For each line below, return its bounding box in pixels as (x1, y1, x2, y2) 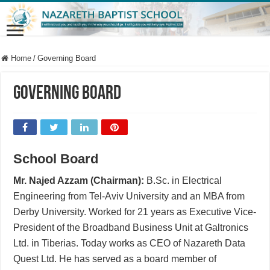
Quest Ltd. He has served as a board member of (13, 253, 217, 264)
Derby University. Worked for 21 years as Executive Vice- (13, 206, 257, 217)
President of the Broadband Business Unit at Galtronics (13, 222, 249, 233)
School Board (13, 151, 99, 166)
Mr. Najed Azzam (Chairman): (13, 175, 145, 186)
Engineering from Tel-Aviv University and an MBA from (13, 190, 245, 201)
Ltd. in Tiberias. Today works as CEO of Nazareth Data (13, 237, 246, 248)
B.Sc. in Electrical (144, 175, 222, 186)
